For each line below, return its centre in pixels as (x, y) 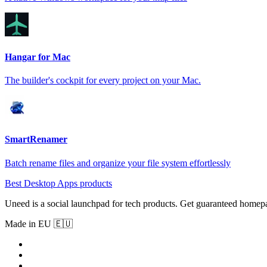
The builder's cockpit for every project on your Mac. (103, 80)
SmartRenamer (36, 139)
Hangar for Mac (38, 57)
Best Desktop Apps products (58, 183)
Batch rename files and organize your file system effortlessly (118, 163)
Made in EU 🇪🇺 (39, 223)
